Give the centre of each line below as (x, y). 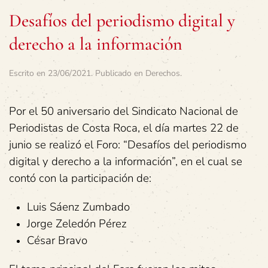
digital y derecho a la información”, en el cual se (126, 161)
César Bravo (57, 240)
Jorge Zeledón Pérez (77, 223)
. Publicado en (118, 73)
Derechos (163, 73)
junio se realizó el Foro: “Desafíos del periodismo (128, 144)
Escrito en (28, 73)
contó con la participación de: (80, 178)
